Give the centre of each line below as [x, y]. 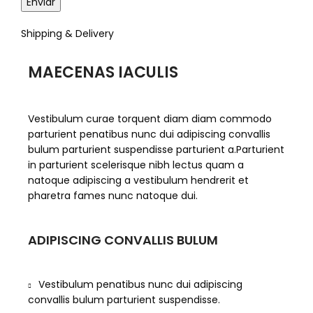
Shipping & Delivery [67, 34]
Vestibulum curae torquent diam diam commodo [150, 119]
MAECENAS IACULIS [103, 73]
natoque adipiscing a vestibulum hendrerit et [138, 181]
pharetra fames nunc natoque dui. [113, 196]
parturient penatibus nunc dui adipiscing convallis [149, 134]
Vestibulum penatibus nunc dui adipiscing [140, 285]
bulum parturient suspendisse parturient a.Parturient [156, 150]
